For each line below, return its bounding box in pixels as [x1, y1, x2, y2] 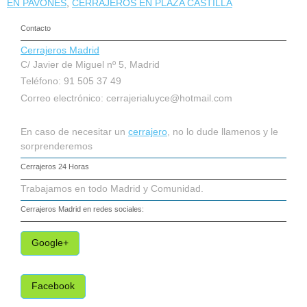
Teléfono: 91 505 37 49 [21, 76, 121, 87]
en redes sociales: [81, 204, 144, 213]
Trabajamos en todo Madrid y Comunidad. [21, 183, 204, 194]
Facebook [32, 281, 75, 292]
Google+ [32, 238, 69, 249]
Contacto [21, 23, 51, 32]
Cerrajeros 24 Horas [21, 162, 89, 171]
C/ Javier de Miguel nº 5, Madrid [21, 60, 160, 71]
